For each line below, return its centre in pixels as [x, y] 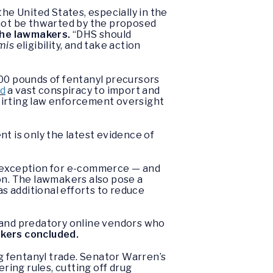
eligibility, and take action [77, 46]
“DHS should [101, 35]
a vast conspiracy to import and [83, 90]
